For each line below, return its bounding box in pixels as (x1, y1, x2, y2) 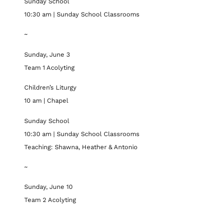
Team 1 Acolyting (24, 63, 75, 71)
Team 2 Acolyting (24, 196, 76, 204)
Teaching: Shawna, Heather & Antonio (24, 143, 138, 151)
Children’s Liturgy (24, 84, 77, 92)
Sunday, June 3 (24, 50, 70, 58)
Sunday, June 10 (24, 183, 73, 191)
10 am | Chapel (24, 97, 68, 105)
